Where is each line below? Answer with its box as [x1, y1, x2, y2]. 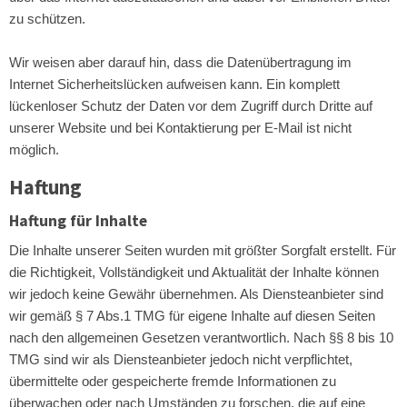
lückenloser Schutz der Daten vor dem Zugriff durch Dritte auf [9, 98, 372, 114]
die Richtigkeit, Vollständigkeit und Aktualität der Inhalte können [9, 264, 379, 280]
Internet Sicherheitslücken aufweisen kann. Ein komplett [9, 76, 340, 92]
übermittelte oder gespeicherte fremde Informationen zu [9, 373, 336, 389]
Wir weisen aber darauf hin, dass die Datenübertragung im [9, 55, 352, 70]
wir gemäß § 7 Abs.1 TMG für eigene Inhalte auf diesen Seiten [9, 308, 375, 323]
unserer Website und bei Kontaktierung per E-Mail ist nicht [9, 120, 352, 135]
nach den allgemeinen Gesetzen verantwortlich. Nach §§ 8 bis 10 [9, 330, 393, 345]
